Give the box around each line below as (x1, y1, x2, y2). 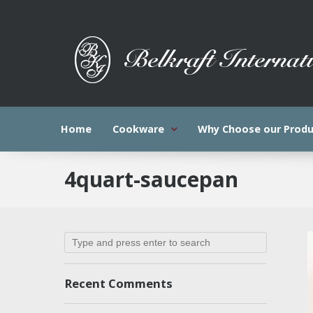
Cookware (112, 122, 164, 136)
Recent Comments (64, 275, 173, 292)
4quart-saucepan (64, 165, 238, 194)
